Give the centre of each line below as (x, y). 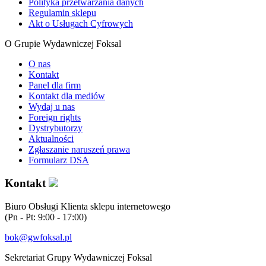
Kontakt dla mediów (67, 96)
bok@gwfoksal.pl (38, 237)
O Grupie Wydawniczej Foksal (63, 44)
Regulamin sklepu (62, 13)
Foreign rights (55, 118)
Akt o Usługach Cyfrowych (81, 24)
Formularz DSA (59, 160)
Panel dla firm (55, 85)
